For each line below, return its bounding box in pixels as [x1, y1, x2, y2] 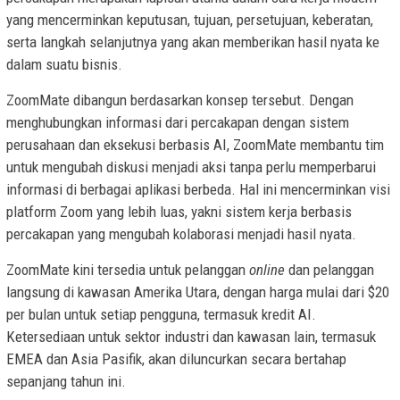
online [249, 261, 288, 279]
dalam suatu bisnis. [6, 55, 122, 74]
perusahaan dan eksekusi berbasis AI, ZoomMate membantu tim [6, 136, 384, 154]
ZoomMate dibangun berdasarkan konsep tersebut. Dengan [6, 91, 354, 110]
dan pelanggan [288, 261, 374, 279]
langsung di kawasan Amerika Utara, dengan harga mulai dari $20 [6, 283, 389, 302]
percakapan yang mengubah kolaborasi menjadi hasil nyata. [6, 225, 356, 244]
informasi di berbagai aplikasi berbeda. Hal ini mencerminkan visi [6, 180, 390, 199]
